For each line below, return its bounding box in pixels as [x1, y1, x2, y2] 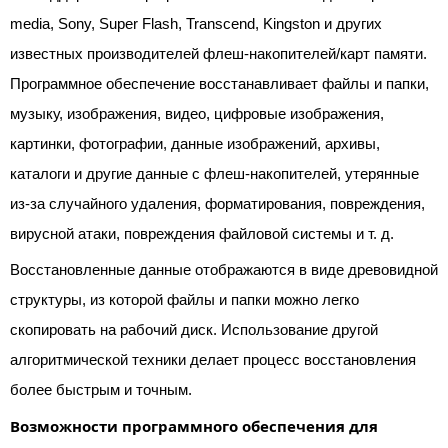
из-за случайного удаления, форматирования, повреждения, [10, 195, 425, 212]
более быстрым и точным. [10, 381, 192, 398]
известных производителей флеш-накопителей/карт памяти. [10, 45, 427, 62]
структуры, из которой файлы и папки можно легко [10, 291, 359, 308]
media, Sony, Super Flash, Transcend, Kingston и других [10, 15, 382, 32]
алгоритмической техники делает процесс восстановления [10, 351, 416, 368]
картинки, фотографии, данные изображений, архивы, [10, 135, 380, 152]
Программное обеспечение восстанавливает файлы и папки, [10, 75, 429, 92]
